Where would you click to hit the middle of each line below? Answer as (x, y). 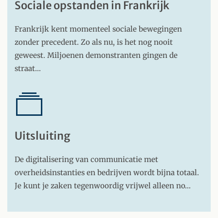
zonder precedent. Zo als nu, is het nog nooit (94, 42)
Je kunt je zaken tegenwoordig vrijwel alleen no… (103, 186)
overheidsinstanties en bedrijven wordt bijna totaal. (107, 173)
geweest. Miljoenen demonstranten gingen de (96, 55)
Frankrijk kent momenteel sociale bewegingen (98, 29)
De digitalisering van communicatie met (86, 159)
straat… (28, 68)
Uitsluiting (42, 136)
